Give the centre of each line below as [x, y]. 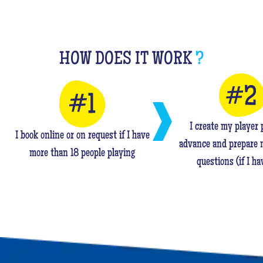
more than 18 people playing [82, 154]
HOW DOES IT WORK [127, 60]
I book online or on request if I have [82, 136]
